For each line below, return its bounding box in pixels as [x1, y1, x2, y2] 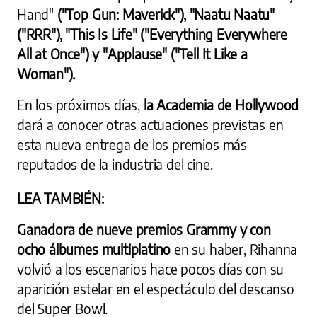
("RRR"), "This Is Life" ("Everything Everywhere [17, 25, 288, 43]
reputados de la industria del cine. [17, 156, 213, 173]
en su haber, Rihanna [174, 241, 298, 258]
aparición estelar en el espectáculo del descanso [17, 280, 294, 298]
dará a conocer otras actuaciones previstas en [17, 116, 284, 134]
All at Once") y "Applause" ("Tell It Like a [17, 45, 248, 63]
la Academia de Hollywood [143, 96, 299, 114]
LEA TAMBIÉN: [17, 190, 104, 207]
